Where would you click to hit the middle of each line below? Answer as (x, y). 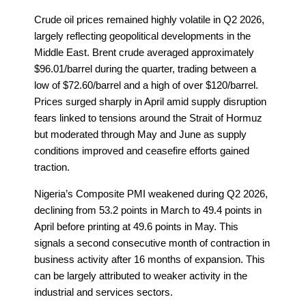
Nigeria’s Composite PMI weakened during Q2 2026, (151, 193)
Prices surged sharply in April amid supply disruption (150, 101)
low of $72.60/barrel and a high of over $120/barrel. (146, 85)
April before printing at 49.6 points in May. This (136, 226)
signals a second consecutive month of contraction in (152, 242)
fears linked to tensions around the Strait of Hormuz (148, 117)
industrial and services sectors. (103, 292)
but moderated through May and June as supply (140, 134)
